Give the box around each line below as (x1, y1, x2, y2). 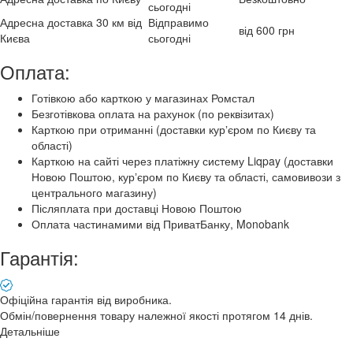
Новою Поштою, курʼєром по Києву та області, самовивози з (32, 168, 340, 184)
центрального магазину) (32, 184, 157, 200)
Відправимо (148, 13, 209, 30)
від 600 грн (239, 21, 295, 38)
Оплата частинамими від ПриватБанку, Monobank (32, 215, 289, 232)
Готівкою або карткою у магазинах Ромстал (32, 89, 255, 106)
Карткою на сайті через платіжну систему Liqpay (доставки (32, 152, 333, 169)
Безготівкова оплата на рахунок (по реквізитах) (32, 105, 274, 121)
